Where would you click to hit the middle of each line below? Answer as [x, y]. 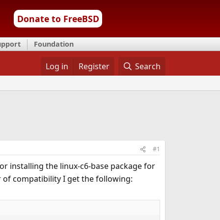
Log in [57, 66]
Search [148, 66]
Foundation [54, 44]
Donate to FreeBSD [58, 19]
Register [94, 66]
